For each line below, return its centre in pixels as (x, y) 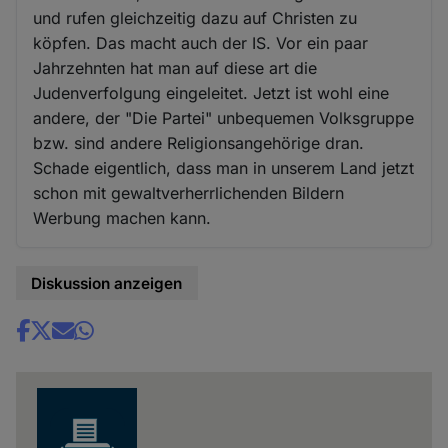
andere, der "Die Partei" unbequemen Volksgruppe (224, 117)
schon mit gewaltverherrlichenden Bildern (189, 192)
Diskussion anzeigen (107, 283)
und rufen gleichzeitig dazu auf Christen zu (195, 17)
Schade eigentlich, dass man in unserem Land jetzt (224, 167)
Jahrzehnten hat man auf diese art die (175, 67)
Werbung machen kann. (122, 217)
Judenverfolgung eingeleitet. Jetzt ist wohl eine (211, 92)
